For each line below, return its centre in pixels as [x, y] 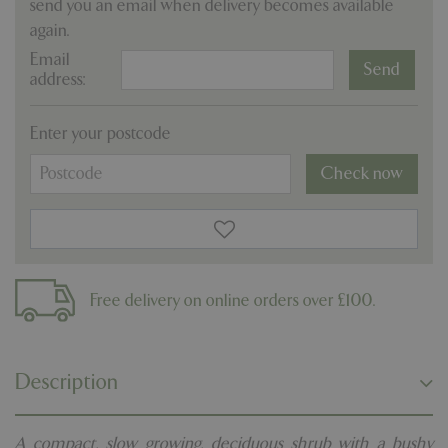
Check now [362, 173]
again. [50, 30]
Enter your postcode [100, 133]
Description [67, 383]
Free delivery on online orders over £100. [233, 300]
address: [58, 79]
